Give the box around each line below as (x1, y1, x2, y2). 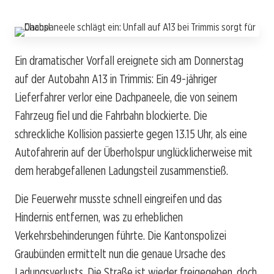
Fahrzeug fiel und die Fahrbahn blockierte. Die (15, 108, 207, 123)
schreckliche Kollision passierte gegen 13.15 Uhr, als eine (15, 126, 247, 141)
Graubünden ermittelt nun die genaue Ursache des (15, 246, 226, 261)
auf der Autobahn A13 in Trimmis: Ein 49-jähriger (15, 71, 217, 86)
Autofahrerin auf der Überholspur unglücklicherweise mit (15, 144, 253, 160)
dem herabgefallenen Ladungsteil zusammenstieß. (15, 163, 228, 178)
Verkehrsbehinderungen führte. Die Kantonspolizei (15, 228, 226, 243)
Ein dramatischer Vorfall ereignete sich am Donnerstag (15, 53, 243, 68)
